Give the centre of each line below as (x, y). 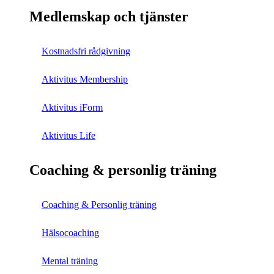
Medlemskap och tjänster (109, 17)
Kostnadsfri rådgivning (86, 51)
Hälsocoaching (70, 233)
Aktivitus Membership (85, 80)
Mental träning (70, 261)
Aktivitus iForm (72, 108)
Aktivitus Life (68, 136)
